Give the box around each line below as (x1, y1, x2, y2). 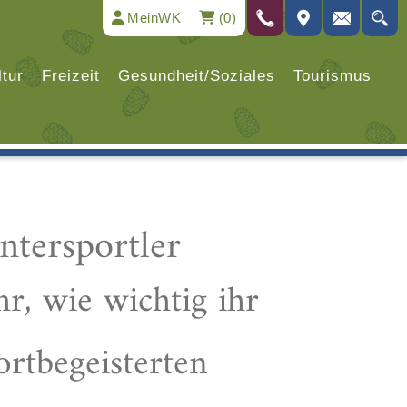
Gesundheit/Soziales (118, 67, 275, 84)
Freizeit (42, 67, 100, 84)
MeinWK (124, 10, 182, 25)
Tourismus (293, 67, 372, 84)
